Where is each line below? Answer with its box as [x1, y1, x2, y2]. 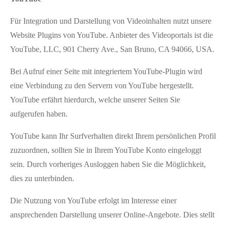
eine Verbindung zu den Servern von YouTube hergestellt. [10, 81, 194, 90]
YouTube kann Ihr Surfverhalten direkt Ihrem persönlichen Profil [10, 131, 216, 140]
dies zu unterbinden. [10, 174, 74, 183]
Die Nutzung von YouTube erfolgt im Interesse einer [10, 196, 177, 205]
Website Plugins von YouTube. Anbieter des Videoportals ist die [10, 30, 213, 39]
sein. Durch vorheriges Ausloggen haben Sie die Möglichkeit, [10, 159, 206, 168]
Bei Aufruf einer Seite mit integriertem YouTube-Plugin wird [10, 67, 202, 76]
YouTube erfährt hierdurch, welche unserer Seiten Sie [10, 95, 180, 104]
